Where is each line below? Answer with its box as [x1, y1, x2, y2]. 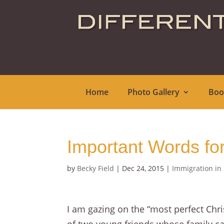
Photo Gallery [127, 86, 179, 97]
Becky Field [77, 163, 114, 173]
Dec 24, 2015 [122, 163, 164, 173]
